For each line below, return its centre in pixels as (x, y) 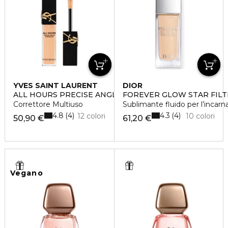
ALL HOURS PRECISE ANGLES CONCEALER (95, 95)
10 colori (200, 116)
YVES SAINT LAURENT (55, 85)
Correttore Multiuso (48, 104)
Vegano (27, 173)
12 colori (92, 116)
